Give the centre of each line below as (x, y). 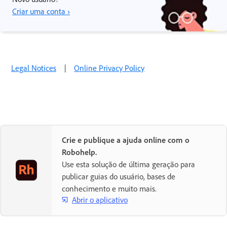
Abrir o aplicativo (100, 199)
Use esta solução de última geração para (128, 164)
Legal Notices (34, 68)
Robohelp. (79, 152)
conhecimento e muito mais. (109, 189)
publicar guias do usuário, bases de (119, 177)
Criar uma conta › (41, 11)
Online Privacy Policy (109, 68)
